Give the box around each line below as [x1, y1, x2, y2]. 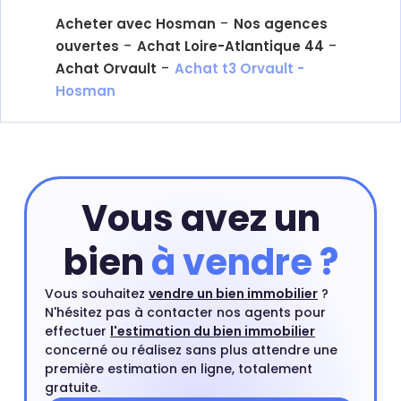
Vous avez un [81, 192, 320, 243]
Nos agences [234, 13, 328, 33]
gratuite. [45, 378, 100, 397]
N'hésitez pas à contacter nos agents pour [45, 303, 326, 321]
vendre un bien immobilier [149, 284, 318, 303]
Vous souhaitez [45, 284, 149, 303]
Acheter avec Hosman [55, 13, 216, 33]
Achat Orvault [55, 58, 157, 78]
